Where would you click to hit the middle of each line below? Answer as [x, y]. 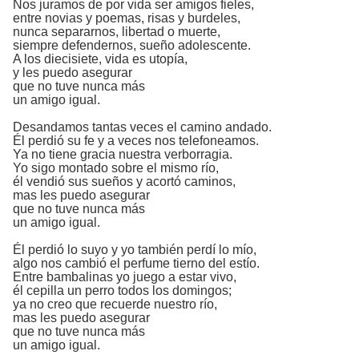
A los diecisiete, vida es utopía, [100, 59]
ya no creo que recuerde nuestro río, [115, 304]
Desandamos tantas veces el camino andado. [142, 127]
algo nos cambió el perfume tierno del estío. [136, 263]
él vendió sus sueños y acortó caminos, [124, 182]
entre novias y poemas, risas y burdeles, [127, 18]
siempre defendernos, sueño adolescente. [132, 45]
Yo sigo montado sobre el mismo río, [116, 168]
